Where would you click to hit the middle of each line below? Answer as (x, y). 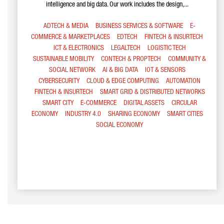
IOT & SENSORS (165, 70)
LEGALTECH (125, 48)
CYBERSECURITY (59, 81)
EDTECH (127, 37)
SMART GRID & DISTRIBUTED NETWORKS (152, 92)
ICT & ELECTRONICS (78, 48)
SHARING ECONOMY (134, 114)
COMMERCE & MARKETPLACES (70, 37)
